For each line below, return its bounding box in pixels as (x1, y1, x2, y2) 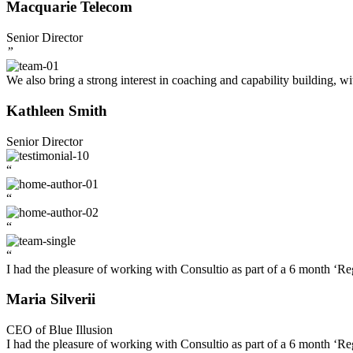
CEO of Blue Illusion (6, 323, 113, 337)
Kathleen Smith (6, 102, 107, 119)
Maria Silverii (6, 291, 95, 308)
